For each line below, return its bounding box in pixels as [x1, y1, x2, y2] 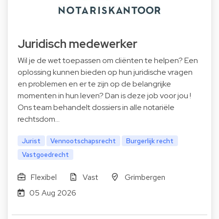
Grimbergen [124, 172, 165, 183]
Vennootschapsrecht [50, 136, 116, 145]
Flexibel [30, 172, 57, 183]
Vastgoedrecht [22, 150, 69, 159]
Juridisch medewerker [18, 36, 137, 51]
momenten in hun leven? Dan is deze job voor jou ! [18, 90, 191, 101]
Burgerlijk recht [126, 136, 174, 145]
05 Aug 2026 [29, 188, 76, 198]
